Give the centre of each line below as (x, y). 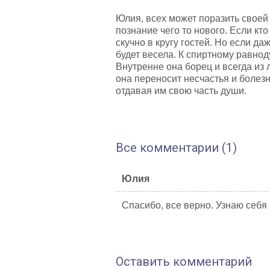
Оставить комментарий (184, 262)
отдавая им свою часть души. (181, 91)
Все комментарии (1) (176, 148)
